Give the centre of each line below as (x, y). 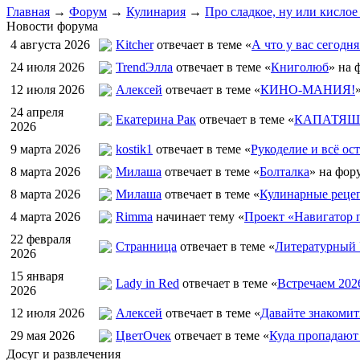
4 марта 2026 (45, 217)
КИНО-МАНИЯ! (308, 90)
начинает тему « (198, 217)
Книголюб (300, 67)
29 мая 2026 (43, 335)
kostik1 (134, 149)
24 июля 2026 (47, 67)
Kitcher (135, 45)
